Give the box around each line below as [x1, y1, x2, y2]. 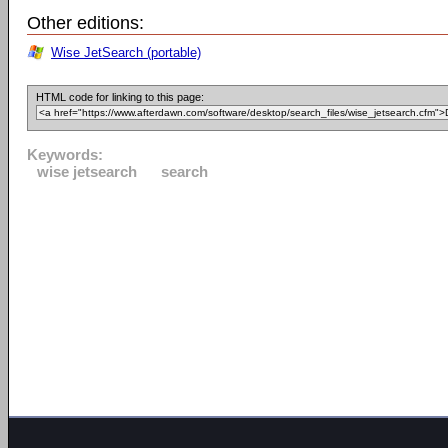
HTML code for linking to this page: [36, 91, 204, 103]
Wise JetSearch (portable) [51, 45, 201, 60]
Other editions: [27, 13, 144, 33]
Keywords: [27, 146, 103, 163]
